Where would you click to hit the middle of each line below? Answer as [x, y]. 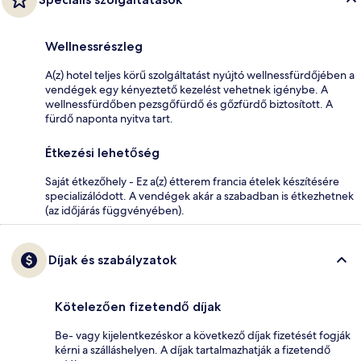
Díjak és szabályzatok [112, 259]
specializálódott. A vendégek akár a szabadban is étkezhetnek [199, 195]
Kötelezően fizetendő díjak [138, 306]
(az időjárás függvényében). [115, 210]
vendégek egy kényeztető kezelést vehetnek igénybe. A [187, 89]
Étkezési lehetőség [102, 152]
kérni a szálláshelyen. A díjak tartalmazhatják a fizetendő [193, 349]
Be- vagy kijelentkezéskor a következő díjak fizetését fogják [203, 335]
